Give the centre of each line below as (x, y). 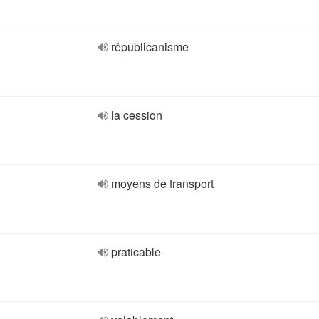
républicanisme (150, 47)
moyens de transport (162, 183)
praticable (136, 252)
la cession (137, 115)
